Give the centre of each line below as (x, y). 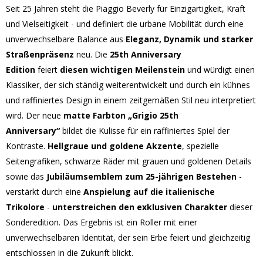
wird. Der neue (35, 115)
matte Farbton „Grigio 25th (121, 115)
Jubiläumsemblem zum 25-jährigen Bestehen (140, 176)
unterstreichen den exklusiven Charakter (140, 207)
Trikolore (25, 207)
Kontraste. (27, 146)
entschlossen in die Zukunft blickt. (70, 252)
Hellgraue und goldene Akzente (115, 146)
